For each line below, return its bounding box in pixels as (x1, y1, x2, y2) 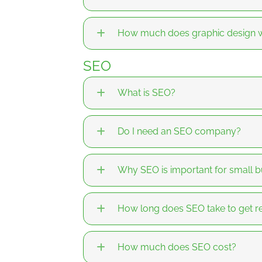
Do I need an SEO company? (118, 126, 241, 137)
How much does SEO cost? (118, 242, 236, 253)
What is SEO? (118, 87, 175, 99)
